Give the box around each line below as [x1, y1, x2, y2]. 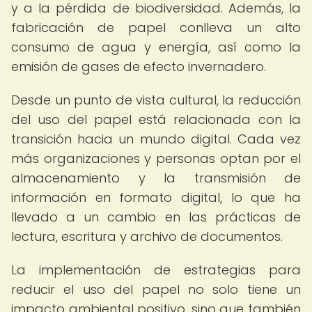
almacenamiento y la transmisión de [11, 169, 301, 187]
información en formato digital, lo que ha [11, 189, 301, 206]
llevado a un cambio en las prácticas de [11, 208, 301, 226]
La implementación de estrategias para [11, 261, 301, 279]
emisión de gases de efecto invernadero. [11, 58, 266, 75]
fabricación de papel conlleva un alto [11, 19, 301, 36]
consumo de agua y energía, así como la [11, 38, 301, 56]
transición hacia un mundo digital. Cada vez [11, 130, 301, 148]
